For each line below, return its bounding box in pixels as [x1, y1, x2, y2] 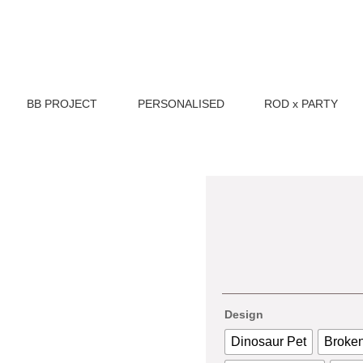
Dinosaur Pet [230, 334, 306, 348]
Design [224, 307, 263, 321]
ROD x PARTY [264, 96, 339, 110]
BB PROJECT [26, 96, 97, 110]
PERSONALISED [138, 96, 225, 110]
